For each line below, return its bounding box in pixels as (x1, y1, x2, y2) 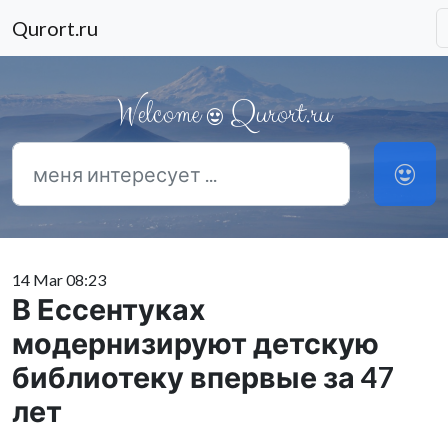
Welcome (117, 93, 207, 136)
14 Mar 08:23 (12, 270, 106, 289)
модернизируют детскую (12, 326, 379, 360)
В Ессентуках (12, 292, 205, 326)
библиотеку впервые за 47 (12, 360, 395, 394)
